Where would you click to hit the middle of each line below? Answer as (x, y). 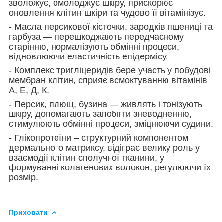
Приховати (28, 212)
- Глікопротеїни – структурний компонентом (99, 138)
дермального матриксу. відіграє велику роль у (104, 147)
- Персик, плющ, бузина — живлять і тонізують (106, 104)
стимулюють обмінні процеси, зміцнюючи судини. (111, 124)
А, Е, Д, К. (29, 90)
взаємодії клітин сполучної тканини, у (86, 157)
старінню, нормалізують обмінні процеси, (94, 46)
